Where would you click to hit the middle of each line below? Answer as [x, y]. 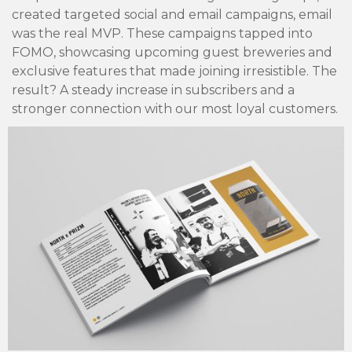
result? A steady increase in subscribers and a [153, 90]
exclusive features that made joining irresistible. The [174, 71]
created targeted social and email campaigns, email [172, 15]
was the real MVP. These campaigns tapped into [162, 34]
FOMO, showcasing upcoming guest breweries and [172, 53]
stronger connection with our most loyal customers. [175, 109]
